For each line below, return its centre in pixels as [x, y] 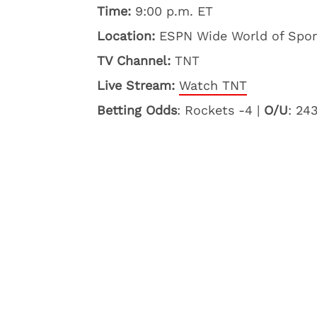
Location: [126, 36]
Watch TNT [213, 85]
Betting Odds [137, 110]
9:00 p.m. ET [172, 11]
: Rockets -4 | [220, 110]
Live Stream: [138, 85]
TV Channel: [134, 60]
